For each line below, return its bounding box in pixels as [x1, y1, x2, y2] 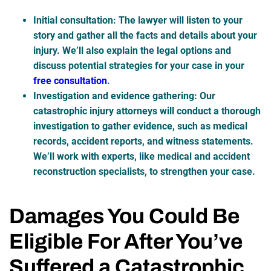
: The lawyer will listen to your [113, 14, 243, 26]
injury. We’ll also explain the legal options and [33, 44, 231, 56]
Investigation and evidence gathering [33, 90, 194, 102]
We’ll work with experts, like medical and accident [33, 150, 250, 162]
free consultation [33, 74, 107, 87]
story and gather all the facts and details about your [33, 29, 257, 41]
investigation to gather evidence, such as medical [33, 120, 247, 132]
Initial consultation [33, 14, 113, 26]
